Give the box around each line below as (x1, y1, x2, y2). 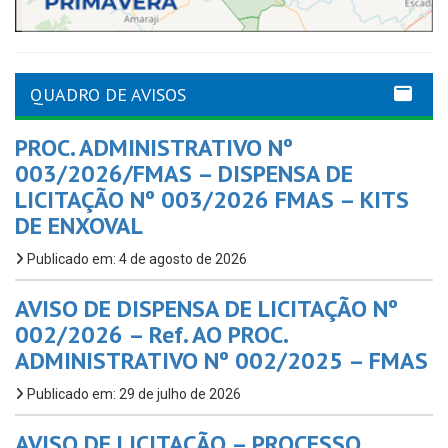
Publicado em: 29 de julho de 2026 (24, 386, 241, 403)
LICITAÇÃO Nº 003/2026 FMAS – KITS (15, 184, 409, 216)
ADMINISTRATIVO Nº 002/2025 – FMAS (15, 345, 428, 377)
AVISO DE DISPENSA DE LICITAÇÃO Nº (15, 293, 398, 325)
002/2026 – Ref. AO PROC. (15, 319, 287, 351)
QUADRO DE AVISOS (30, 83, 186, 107)
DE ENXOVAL (15, 210, 143, 242)
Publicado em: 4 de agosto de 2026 (24, 251, 247, 268)
